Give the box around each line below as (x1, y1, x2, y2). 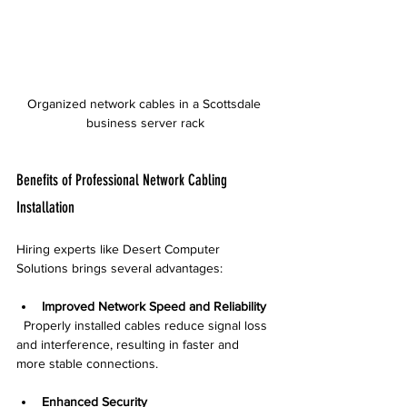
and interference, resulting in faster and (16, 336, 243, 352)
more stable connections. (16, 355, 158, 371)
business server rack (86, 114, 204, 130)
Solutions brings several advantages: (16, 260, 223, 275)
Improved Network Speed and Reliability (42, 298, 266, 313)
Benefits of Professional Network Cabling (16, 170, 231, 189)
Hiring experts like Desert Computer (16, 241, 223, 256)
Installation (16, 197, 74, 216)
